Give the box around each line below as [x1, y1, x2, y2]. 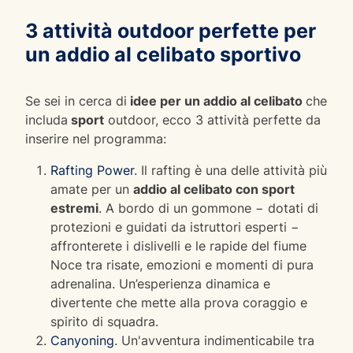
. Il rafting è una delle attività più [134, 162, 327, 178]
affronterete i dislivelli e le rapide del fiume [50, 237, 307, 254]
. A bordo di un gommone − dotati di [98, 199, 318, 216]
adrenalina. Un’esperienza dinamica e [50, 275, 270, 292]
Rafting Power [50, 162, 134, 178]
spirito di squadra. [50, 313, 158, 329]
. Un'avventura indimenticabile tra [114, 332, 314, 348]
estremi [50, 199, 98, 216]
